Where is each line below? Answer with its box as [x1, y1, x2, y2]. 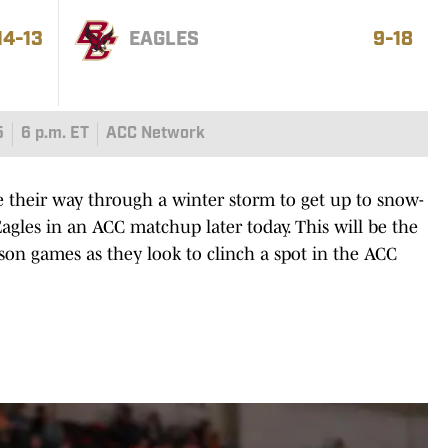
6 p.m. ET [20, 125, 89, 142]
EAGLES [128, 31, 199, 51]
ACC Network [105, 125, 205, 142]
